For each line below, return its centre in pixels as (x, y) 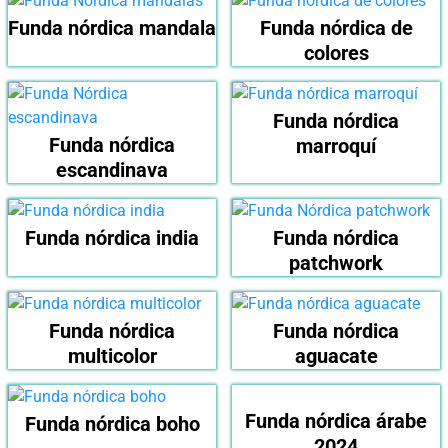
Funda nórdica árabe (336, 421)
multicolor (112, 356)
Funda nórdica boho (112, 424)
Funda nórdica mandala (112, 28)
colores (336, 53)
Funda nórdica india (112, 238)
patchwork (336, 263)
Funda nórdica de (336, 28)
